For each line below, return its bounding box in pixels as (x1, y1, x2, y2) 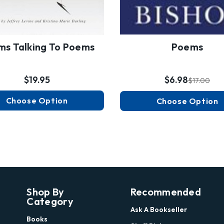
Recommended (130, 185, 201, 198)
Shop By (26, 185, 64, 198)
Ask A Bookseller (130, 204, 187, 214)
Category (26, 194, 73, 207)
